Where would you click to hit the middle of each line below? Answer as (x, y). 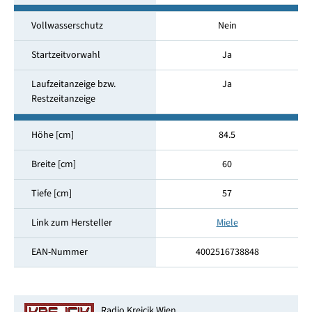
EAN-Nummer (59, 252)
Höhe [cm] (52, 135)
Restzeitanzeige (63, 99)
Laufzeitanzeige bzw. (73, 85)
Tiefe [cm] (51, 194)
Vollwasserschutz (67, 26)
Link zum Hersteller (71, 223)
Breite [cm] (53, 165)
